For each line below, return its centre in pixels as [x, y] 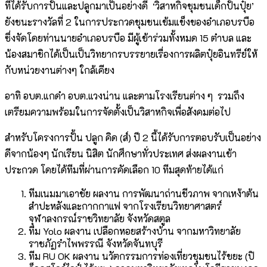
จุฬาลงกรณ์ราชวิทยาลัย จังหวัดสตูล [100, 219]
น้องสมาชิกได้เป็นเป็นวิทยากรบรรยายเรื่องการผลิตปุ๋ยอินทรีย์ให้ [131, 54]
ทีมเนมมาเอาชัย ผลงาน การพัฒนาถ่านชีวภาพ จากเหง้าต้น [144, 194]
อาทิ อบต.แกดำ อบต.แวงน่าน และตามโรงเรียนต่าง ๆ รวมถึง [125, 96]
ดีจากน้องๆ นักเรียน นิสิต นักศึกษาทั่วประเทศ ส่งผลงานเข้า [121, 154]
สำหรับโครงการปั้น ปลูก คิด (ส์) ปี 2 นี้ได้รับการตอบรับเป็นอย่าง [133, 138]
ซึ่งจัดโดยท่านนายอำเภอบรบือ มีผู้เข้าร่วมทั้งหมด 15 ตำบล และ [128, 38]
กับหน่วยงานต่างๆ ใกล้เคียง [60, 70]
